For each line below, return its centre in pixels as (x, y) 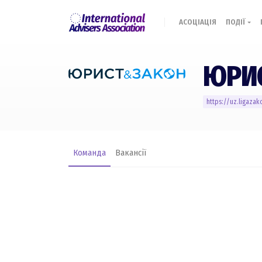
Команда (89, 153)
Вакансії (131, 153)
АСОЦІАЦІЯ (197, 22)
